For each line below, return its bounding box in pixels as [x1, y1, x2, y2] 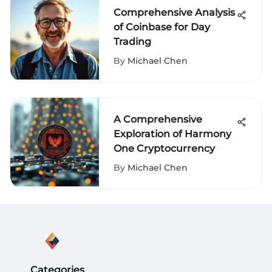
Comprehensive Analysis [114, 7, 235, 18]
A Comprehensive [114, 114, 202, 125]
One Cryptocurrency [114, 143, 215, 154]
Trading [114, 36, 151, 47]
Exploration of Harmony [114, 128, 231, 140]
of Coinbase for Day [114, 21, 210, 33]
